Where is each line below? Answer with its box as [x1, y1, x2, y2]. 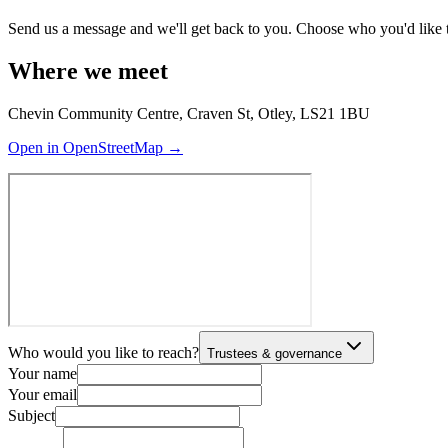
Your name [8, 364, 77, 382]
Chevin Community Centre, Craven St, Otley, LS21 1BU [8, 104, 370, 122]
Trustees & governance [207, 345, 342, 361]
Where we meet [8, 57, 168, 84]
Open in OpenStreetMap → [8, 138, 183, 156]
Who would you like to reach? [8, 343, 199, 361]
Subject [8, 406, 55, 424]
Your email [8, 385, 77, 403]
